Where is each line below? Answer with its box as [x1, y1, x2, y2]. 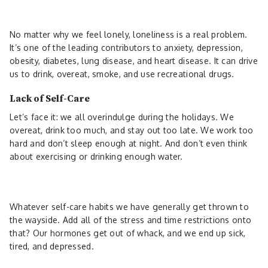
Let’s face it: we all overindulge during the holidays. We [10, 111, 234, 122]
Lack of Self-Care [10, 92, 90, 105]
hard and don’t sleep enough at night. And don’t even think [10, 138, 248, 148]
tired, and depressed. [10, 240, 97, 251]
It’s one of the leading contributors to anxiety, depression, [10, 42, 243, 53]
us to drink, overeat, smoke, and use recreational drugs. [10, 68, 237, 79]
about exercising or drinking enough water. [10, 151, 186, 162]
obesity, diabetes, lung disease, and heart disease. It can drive [10, 55, 258, 66]
